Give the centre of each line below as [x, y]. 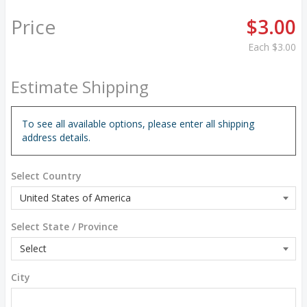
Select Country [46, 176]
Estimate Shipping [80, 87]
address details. [56, 137]
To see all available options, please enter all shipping [138, 124]
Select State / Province [64, 226]
